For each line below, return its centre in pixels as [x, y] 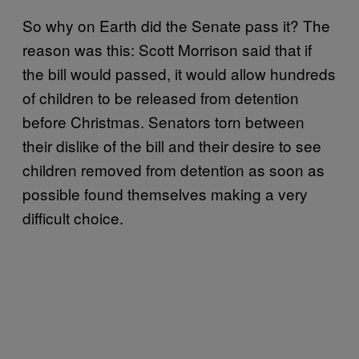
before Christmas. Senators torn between [163, 121]
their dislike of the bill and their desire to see [172, 145]
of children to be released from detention [161, 97]
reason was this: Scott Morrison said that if [167, 49]
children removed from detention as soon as [173, 169]
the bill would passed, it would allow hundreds [179, 73]
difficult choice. [73, 218]
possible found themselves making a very [165, 194]
